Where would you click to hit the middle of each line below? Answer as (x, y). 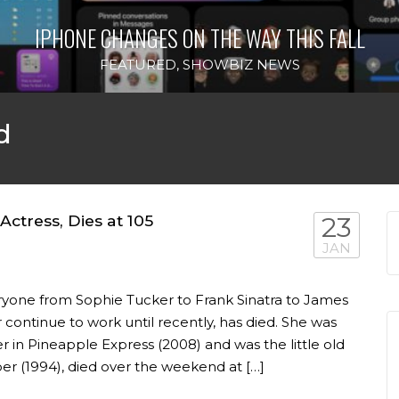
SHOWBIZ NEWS (241, 64)
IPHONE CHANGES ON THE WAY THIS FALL (199, 37)
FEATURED (138, 64)
